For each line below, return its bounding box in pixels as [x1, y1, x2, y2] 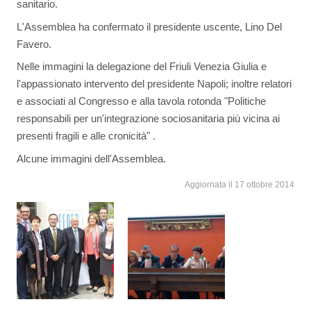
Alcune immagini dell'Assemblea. [17, 152, 166, 165]
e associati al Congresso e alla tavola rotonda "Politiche [17, 95, 266, 107]
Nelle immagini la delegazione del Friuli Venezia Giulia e [17, 60, 267, 72]
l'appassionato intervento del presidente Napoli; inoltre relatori [17, 78, 292, 90]
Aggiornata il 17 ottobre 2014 [185, 179, 294, 190]
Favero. [17, 37, 51, 50]
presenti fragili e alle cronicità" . [17, 130, 155, 142]
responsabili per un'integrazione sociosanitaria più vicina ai [17, 112, 280, 124]
